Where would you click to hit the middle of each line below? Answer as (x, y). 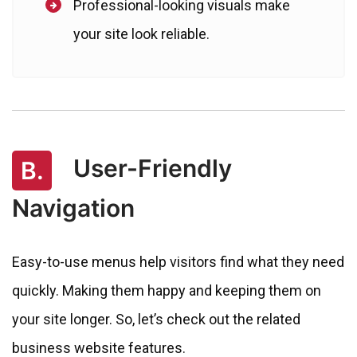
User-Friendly (150, 168)
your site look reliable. (141, 33)
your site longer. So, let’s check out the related (156, 320)
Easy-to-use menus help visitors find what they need (178, 262)
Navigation (73, 208)
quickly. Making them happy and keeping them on (167, 291)
